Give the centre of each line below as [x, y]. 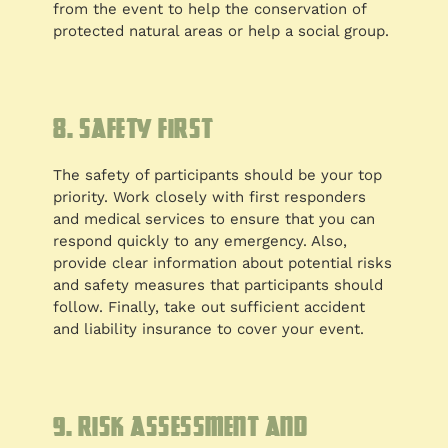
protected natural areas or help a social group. [221, 31]
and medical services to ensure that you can [214, 219]
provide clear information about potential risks [223, 263]
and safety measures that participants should [218, 285]
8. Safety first [133, 128]
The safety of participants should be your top [218, 175]
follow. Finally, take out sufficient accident [209, 307]
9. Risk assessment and [180, 426]
